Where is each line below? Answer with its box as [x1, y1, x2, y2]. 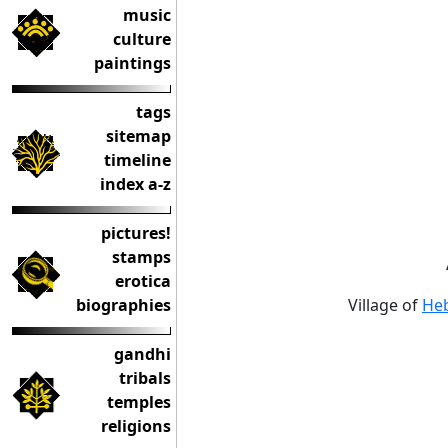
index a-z [100, 173, 171, 195]
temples [107, 391, 171, 413]
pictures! [101, 222, 171, 244]
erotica [115, 270, 171, 292]
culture [113, 28, 171, 50]
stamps [112, 246, 171, 268]
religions [101, 415, 171, 437]
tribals [119, 367, 171, 389]
